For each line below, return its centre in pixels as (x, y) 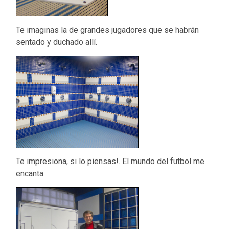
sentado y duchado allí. (57, 42)
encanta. (31, 174)
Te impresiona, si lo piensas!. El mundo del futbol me (110, 162)
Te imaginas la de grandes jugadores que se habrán (108, 30)
